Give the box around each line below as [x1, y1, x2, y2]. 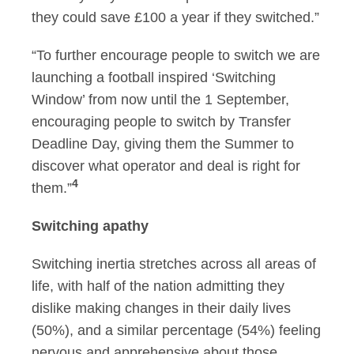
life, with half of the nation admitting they [32, 278, 284, 294]
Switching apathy [32, 218, 149, 234]
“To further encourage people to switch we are [32, 47, 320, 63]
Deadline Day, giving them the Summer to [32, 136, 294, 152]
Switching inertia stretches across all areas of [32, 256, 316, 272]
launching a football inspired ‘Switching [32, 70, 276, 85]
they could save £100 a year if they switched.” [32, 9, 319, 25]
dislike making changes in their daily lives [32, 300, 291, 316]
